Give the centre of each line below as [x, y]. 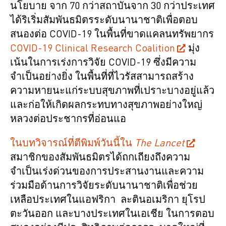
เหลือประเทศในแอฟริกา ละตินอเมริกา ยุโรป [108, 200]
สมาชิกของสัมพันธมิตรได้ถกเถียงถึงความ [100, 158]
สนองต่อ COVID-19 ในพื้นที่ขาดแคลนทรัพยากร [112, 35]
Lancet [169, 144]
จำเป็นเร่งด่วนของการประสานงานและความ [107, 172]
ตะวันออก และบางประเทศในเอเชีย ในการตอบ [112, 214]
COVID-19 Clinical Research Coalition [93, 49]
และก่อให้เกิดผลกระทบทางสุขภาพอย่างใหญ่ [106, 105]
